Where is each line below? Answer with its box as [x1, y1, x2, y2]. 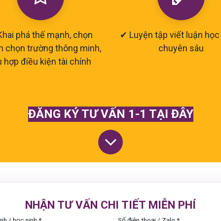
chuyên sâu [158, 42, 204, 53]
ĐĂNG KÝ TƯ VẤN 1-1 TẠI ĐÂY [28, 107, 193, 121]
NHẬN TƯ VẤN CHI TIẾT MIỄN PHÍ [25, 198, 196, 211]
